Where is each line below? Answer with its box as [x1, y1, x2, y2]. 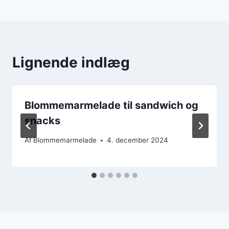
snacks [25, 114, 60, 127]
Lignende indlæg [12, 53, 130, 71]
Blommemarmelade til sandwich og [25, 99, 198, 111]
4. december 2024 [107, 136, 169, 145]
